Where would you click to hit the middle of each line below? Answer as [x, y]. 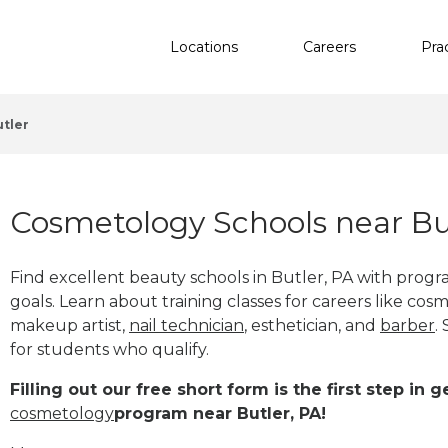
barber [407, 325]
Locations [204, 46]
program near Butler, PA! [220, 413]
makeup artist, [69, 325]
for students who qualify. [109, 349]
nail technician [186, 325]
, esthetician [291, 325]
